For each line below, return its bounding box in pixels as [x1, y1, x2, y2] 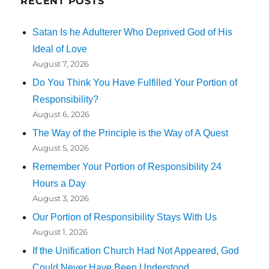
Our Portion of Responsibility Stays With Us [32, 211, 217, 222]
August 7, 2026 [32, 58, 89, 68]
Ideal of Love [32, 43, 88, 54]
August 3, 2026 [32, 193, 89, 203]
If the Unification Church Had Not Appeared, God [32, 245, 240, 256]
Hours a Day [32, 178, 86, 189]
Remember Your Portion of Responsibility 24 [32, 161, 222, 172]
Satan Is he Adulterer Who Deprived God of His [32, 26, 233, 37]
